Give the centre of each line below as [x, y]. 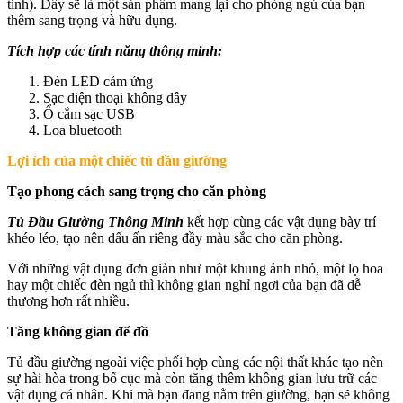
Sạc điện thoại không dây [115, 97]
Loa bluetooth [85, 130]
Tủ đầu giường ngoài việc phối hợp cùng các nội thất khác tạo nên [195, 362]
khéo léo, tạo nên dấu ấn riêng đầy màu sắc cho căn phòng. [175, 237]
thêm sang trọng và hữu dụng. [92, 20]
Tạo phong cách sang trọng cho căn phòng [137, 191]
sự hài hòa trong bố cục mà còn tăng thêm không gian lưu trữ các [192, 378]
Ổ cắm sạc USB [89, 113]
